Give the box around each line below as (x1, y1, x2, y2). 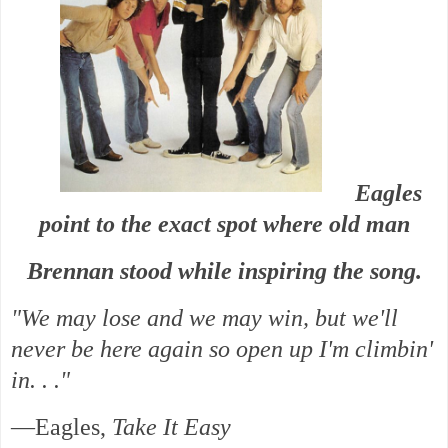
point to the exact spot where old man (38, 211, 410, 238)
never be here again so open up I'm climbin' (11, 336, 433, 362)
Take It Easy (112, 413, 231, 440)
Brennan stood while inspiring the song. (26, 258, 422, 285)
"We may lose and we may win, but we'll (11, 305, 398, 331)
